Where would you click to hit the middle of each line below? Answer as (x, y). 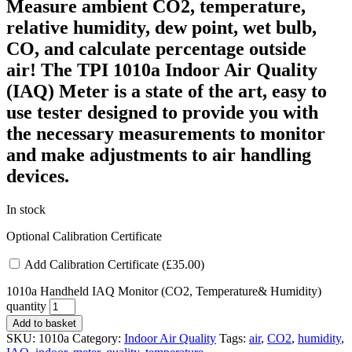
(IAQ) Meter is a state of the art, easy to (167, 91)
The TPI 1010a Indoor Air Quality (179, 70)
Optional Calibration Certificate (84, 236)
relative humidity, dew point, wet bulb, (161, 27)
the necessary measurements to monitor (166, 133)
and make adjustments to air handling (159, 154)
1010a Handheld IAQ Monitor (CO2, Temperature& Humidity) (164, 291)
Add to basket (44, 323)
